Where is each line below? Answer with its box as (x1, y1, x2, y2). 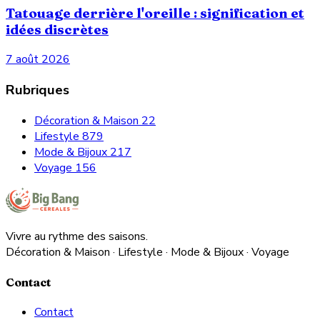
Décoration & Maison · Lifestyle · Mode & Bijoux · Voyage (6, 244, 289, 260)
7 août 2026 (6, 51, 70, 68)
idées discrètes (6, 21, 109, 39)
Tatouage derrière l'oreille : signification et (6, 5, 304, 22)
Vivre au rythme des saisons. (6, 228, 148, 244)
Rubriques (6, 80, 69, 99)
